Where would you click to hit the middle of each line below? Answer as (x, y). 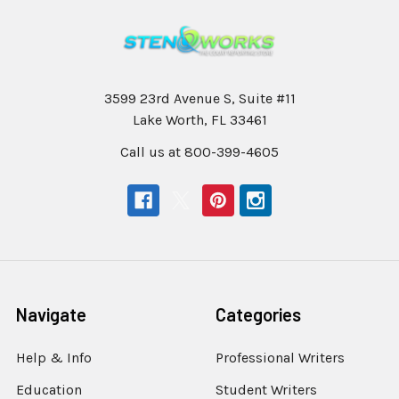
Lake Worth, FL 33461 (199, 119)
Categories (258, 314)
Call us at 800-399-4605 (199, 151)
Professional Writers (280, 357)
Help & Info (54, 357)
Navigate (51, 314)
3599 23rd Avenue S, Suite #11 (199, 98)
